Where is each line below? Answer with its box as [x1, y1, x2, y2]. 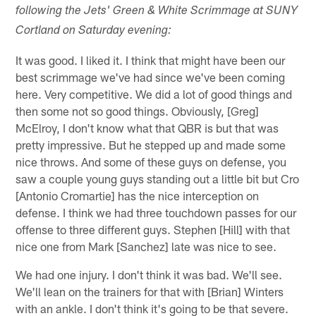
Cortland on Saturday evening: [16, 25, 172, 37]
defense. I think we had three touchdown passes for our [16, 205, 297, 219]
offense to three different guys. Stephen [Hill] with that [16, 221, 291, 236]
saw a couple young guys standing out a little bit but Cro [16, 171, 300, 186]
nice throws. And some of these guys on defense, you [16, 154, 287, 169]
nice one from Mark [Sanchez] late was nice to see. [16, 238, 277, 253]
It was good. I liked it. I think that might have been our [16, 52, 286, 67]
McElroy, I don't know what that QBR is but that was [16, 120, 279, 135]
